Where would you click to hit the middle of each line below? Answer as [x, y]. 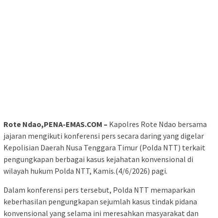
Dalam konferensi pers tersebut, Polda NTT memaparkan [99, 190]
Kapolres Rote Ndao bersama [157, 124]
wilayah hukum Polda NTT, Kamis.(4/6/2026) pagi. [85, 171]
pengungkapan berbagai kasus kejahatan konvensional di [98, 159]
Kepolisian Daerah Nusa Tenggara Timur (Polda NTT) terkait [104, 147]
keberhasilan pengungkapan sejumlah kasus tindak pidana [100, 201]
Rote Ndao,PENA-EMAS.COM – [55, 124]
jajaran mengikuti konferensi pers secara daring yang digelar [104, 136]
